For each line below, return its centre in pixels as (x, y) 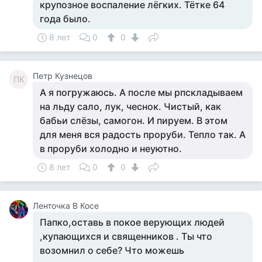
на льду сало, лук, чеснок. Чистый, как (130, 106)
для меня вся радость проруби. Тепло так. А (143, 135)
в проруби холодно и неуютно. (111, 149)
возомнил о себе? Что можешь (112, 250)
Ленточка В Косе (66, 206)
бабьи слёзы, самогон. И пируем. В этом (134, 120)
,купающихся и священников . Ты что (126, 236)
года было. (65, 19)
